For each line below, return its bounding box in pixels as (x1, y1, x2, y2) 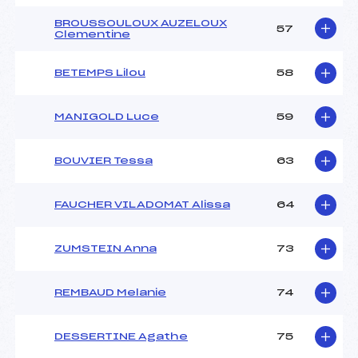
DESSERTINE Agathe (54, 332, 188, 342)
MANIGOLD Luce (54, 112, 159, 122)
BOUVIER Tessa (54, 156, 153, 166)
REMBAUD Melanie (54, 288, 166, 298)
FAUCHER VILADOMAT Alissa (54, 200, 230, 210)
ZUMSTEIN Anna (54, 244, 157, 254)
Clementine (54, 30, 130, 40)
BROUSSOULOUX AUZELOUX (54, 18, 227, 29)
